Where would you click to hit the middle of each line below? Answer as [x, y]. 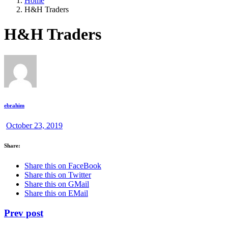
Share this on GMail [57, 184]
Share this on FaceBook [63, 166]
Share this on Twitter [58, 175]
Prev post [24, 213]
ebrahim [14, 105]
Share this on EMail [56, 193]
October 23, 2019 [34, 125]
